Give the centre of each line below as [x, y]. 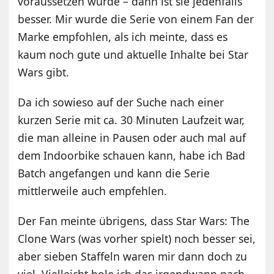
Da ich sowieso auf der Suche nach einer [121, 102]
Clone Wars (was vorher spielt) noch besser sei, [137, 239]
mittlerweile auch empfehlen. [93, 191]
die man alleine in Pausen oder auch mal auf [132, 138]
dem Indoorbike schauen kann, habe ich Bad [132, 156]
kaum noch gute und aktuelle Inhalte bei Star [133, 55]
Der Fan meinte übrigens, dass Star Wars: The [134, 221]
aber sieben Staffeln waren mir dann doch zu [133, 257]
